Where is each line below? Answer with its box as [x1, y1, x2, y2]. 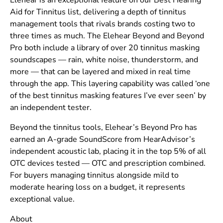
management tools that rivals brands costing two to [10, 18, 195, 30]
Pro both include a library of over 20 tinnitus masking [10, 42, 200, 54]
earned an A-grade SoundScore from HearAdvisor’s [10, 134, 195, 145]
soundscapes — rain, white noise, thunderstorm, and [10, 54, 198, 66]
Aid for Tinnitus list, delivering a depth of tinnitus [10, 6, 186, 18]
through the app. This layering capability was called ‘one [10, 78, 210, 90]
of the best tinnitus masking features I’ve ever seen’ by [10, 90, 206, 102]
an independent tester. [10, 102, 92, 113]
